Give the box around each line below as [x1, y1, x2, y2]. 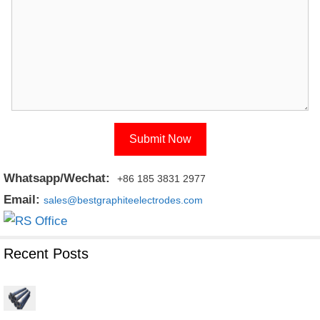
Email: [4, 193, 44, 206]
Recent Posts [4, 246, 89, 261]
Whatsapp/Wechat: [4, 171, 110, 185]
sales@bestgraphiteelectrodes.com [44, 195, 203, 206]
